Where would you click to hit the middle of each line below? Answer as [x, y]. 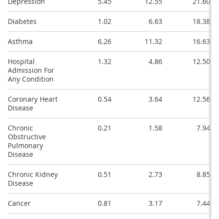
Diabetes [22, 22]
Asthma [20, 42]
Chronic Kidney [33, 175]
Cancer [19, 203]
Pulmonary [25, 146]
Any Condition [31, 79]
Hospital [21, 62]
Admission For [31, 70]
